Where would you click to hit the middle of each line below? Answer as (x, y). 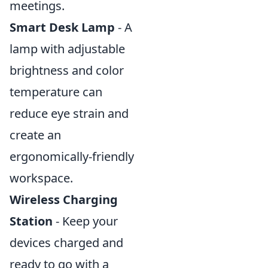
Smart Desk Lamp (62, 27)
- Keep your (85, 221)
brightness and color (67, 70)
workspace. (41, 178)
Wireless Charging (64, 200)
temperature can (56, 92)
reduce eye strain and (69, 113)
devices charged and (66, 243)
